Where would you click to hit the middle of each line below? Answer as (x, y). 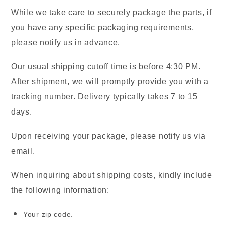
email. (23, 151)
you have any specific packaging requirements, (103, 28)
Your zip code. (48, 215)
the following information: (60, 190)
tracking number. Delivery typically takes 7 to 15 (104, 97)
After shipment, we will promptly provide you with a (110, 82)
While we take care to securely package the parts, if (111, 13)
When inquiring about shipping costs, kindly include (112, 175)
